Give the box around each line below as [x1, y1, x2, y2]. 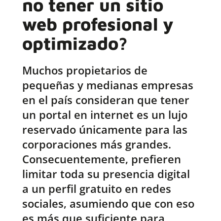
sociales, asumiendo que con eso [22, 196, 194, 211]
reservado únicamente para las [22, 122, 187, 137]
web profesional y [22, 13, 174, 35]
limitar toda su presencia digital [22, 166, 190, 182]
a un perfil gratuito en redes [22, 181, 171, 196]
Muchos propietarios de [22, 63, 147, 78]
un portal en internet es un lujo [22, 107, 187, 122]
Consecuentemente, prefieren [22, 151, 181, 167]
